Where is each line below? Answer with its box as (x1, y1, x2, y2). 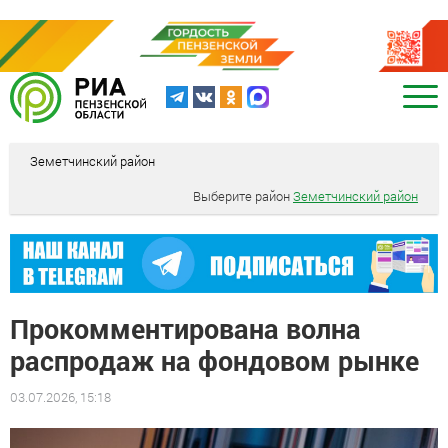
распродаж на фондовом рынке (10, 342, 419, 378)
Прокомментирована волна (10, 310, 361, 346)
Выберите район (193, 186, 293, 205)
